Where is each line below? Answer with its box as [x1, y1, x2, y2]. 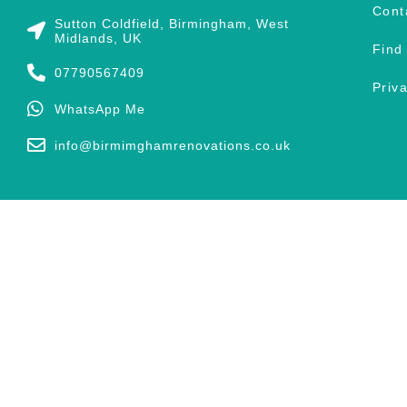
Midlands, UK [55, 30, 142, 45]
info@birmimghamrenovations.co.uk [55, 137, 291, 153]
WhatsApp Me [55, 101, 145, 116]
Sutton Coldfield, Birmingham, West [55, 15, 289, 31]
